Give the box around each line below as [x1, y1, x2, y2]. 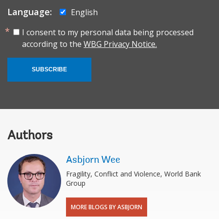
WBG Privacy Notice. [84, 38, 157, 49]
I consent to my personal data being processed [22, 26, 194, 38]
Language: [7, 5, 52, 18]
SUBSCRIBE [32, 66, 67, 73]
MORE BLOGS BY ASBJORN [71, 202, 142, 211]
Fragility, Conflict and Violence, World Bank [66, 169, 201, 178]
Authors [7, 130, 52, 143]
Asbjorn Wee [66, 155, 120, 165]
